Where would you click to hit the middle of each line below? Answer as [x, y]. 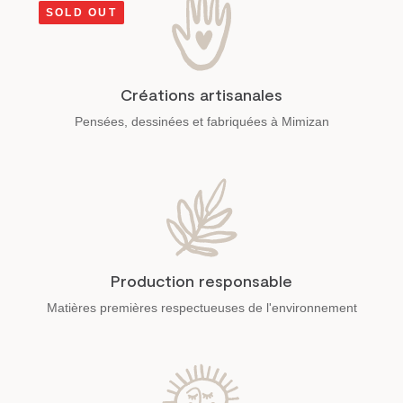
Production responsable [201, 280]
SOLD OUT [81, 13]
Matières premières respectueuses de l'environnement [201, 307]
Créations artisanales [201, 94]
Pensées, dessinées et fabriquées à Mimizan [201, 121]
